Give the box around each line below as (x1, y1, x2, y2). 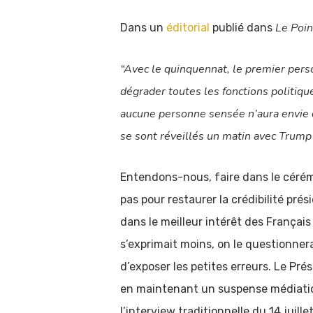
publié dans (210, 21, 275, 34)
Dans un (120, 21, 166, 34)
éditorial (166, 21, 210, 34)
